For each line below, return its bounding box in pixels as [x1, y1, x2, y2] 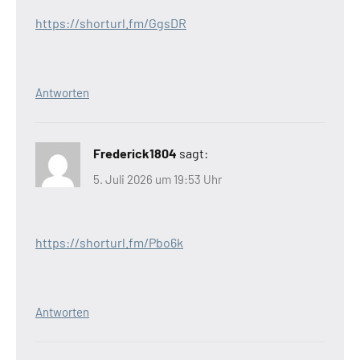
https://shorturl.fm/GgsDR [35, 15, 186, 31]
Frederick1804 [93, 145, 177, 162]
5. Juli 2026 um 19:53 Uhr [93, 171, 222, 186]
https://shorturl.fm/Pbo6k [35, 234, 183, 250]
